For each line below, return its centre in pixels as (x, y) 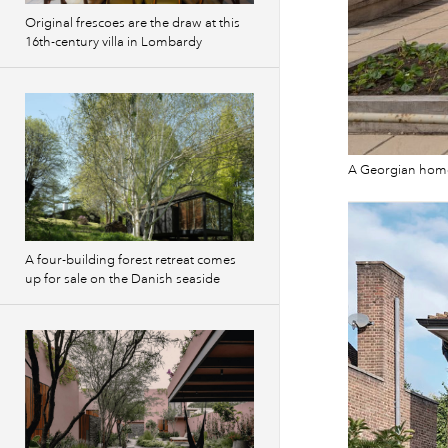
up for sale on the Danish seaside (122, 279)
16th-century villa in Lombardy (113, 42)
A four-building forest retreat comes (130, 260)
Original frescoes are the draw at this (132, 23)
